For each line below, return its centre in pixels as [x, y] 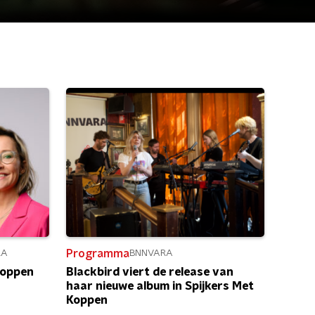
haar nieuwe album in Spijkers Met [160, 286]
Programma [98, 253]
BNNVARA [151, 253]
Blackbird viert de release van [150, 272]
